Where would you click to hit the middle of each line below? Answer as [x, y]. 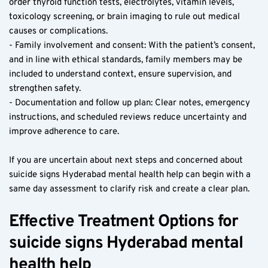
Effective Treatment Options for [124, 222]
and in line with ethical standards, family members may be [126, 60]
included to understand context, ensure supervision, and [120, 74]
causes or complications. [58, 31]
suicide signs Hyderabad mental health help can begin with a [130, 175]
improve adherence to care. [64, 132]
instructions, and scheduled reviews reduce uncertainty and [128, 117]
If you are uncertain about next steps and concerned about [126, 160]
